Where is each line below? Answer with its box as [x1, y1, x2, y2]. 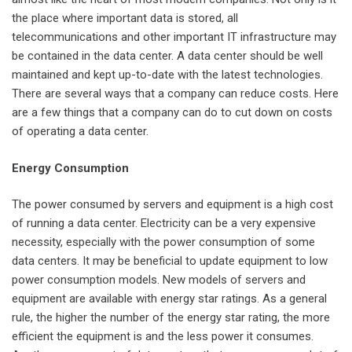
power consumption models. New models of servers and [12, 273, 306, 287]
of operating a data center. [12, 124, 148, 138]
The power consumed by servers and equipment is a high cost [12, 197, 333, 211]
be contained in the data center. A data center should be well [12, 49, 323, 63]
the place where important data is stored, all [12, 11, 238, 25]
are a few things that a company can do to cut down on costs [12, 105, 332, 119]
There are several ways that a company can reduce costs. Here [12, 86, 339, 101]
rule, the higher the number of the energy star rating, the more [12, 310, 330, 324]
